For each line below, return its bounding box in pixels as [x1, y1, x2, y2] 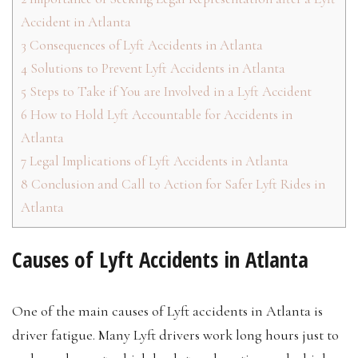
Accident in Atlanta [21, 13, 131, 30]
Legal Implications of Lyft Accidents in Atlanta [26, 152, 288, 169]
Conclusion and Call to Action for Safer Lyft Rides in [28, 175, 325, 193]
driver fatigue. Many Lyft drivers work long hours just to [12, 325, 339, 344]
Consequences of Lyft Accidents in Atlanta [26, 36, 263, 54]
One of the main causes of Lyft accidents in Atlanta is [12, 301, 323, 320]
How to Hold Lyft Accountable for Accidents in [27, 105, 292, 123]
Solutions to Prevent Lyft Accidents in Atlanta [27, 59, 285, 77]
